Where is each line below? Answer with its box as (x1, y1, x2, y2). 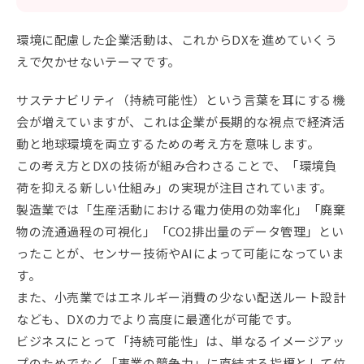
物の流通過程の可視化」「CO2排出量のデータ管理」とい (16, 223, 344, 240)
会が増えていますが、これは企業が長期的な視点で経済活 (16, 113, 345, 131)
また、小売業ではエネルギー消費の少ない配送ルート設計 (16, 288, 346, 306)
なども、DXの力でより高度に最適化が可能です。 (16, 310, 299, 328)
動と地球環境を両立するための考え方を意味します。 (16, 135, 320, 153)
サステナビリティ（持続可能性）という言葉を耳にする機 (16, 91, 345, 109)
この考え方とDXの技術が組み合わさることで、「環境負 (16, 157, 337, 175)
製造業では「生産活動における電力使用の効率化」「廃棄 (16, 201, 346, 219)
